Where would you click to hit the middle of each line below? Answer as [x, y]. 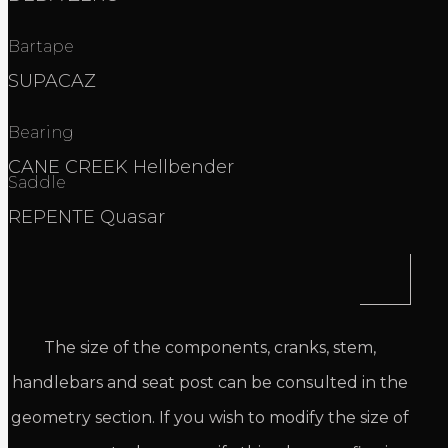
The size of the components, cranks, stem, [209, 347]
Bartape [41, 46]
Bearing [41, 132]
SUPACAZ [52, 80]
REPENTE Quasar [89, 216]
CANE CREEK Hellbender [121, 166]
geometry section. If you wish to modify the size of [209, 417]
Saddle [37, 182]
